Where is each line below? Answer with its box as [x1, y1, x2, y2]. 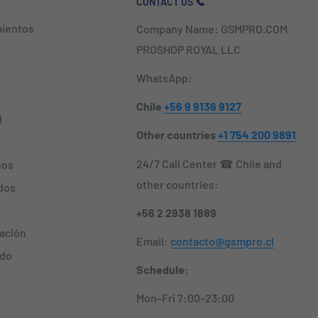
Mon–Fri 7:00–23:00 [136, 291, 234, 305]
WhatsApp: [136, 71, 192, 85]
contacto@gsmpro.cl [170, 234, 274, 248]
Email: [136, 234, 170, 248]
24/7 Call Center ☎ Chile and [136, 156, 282, 170]
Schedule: [136, 263, 189, 277]
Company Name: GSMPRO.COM [136, 21, 287, 35]
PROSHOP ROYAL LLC [136, 42, 241, 56]
